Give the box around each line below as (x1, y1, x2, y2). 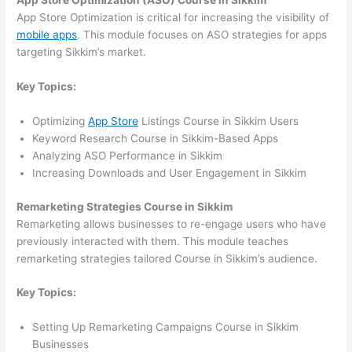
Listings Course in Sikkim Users (138, 115, 299, 128)
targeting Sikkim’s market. (16, 46, 147, 59)
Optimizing (32, 115, 89, 128)
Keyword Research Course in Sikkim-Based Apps (32, 132, 279, 145)
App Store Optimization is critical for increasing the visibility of (16, 11, 330, 24)
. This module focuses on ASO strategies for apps (77, 28, 328, 42)
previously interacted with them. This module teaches (16, 234, 289, 247)
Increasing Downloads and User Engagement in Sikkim (32, 167, 307, 180)
